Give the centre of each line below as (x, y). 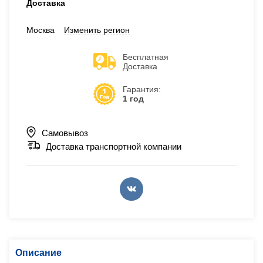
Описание (38, 252)
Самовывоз (65, 133)
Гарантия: (142, 89)
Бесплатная (146, 57)
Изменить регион (97, 30)
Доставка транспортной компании (114, 147)
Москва (45, 30)
